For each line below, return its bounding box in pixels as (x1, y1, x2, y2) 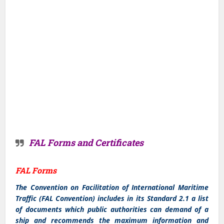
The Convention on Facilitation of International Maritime (15, 182, 208, 192)
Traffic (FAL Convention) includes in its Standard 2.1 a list (15, 193, 208, 203)
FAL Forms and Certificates (29, 136, 144, 148)
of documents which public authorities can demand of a (15, 204, 208, 214)
